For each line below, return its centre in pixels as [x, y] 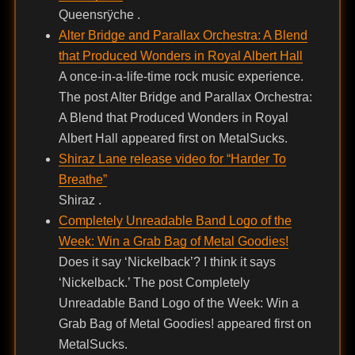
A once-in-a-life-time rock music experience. [181, 77]
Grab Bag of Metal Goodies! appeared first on [185, 324]
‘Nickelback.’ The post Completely [154, 283]
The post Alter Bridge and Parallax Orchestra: [185, 97]
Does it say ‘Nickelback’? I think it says [167, 262]
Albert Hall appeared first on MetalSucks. [173, 139]
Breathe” [82, 180]
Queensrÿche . [99, 15]
